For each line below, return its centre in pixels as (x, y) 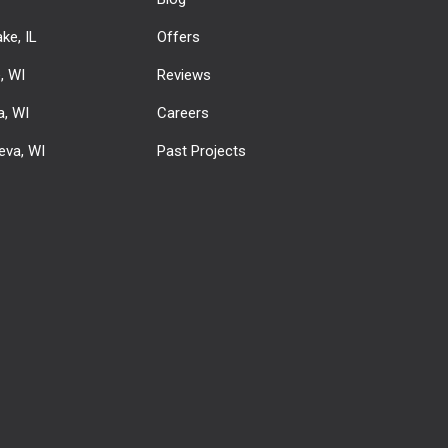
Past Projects (201, 151)
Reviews (183, 75)
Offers (178, 37)
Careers (182, 113)
